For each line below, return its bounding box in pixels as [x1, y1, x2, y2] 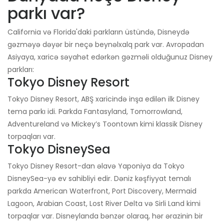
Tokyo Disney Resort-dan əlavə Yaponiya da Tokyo [7, 161, 184, 171]
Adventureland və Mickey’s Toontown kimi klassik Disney [7, 119, 202, 129]
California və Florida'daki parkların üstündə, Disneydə [7, 27, 189, 37]
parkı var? [7, 2, 85, 25]
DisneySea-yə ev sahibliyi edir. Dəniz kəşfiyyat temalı [7, 173, 191, 184]
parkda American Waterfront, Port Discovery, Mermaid [7, 186, 196, 196]
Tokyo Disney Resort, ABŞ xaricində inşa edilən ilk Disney [7, 94, 199, 104]
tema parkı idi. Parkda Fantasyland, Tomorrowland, [7, 106, 182, 117]
